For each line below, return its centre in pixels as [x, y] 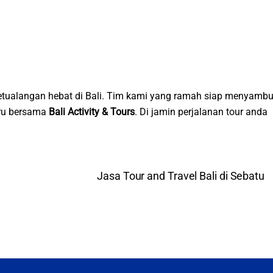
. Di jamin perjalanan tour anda [201, 112]
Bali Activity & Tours [92, 112]
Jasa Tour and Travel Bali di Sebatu [181, 175]
